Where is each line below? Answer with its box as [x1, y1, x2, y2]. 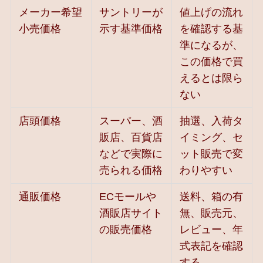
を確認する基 [180, 23, 244, 35]
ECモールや [99, 191, 157, 203]
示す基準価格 [99, 23, 163, 35]
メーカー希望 [19, 6, 83, 19]
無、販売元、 [180, 207, 244, 220]
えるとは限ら [180, 72, 244, 85]
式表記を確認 [180, 240, 244, 252]
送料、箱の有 [180, 191, 244, 203]
